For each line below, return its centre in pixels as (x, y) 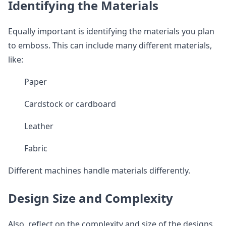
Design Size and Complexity (91, 198)
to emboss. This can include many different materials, (110, 45)
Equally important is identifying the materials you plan (111, 31)
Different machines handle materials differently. (99, 171)
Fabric (36, 148)
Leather (39, 126)
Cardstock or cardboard (70, 104)
